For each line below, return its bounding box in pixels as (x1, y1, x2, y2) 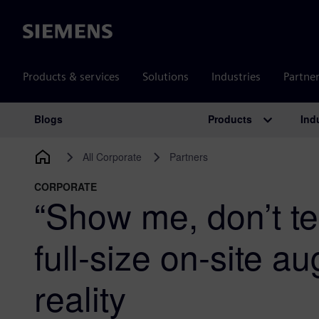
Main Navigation (11, 117, 187, 151)
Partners (169, 150, 208, 164)
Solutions (142, 70, 189, 83)
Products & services (23, 70, 120, 83)
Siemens (23, 25, 64, 39)
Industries (211, 70, 261, 83)
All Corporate (83, 150, 142, 164)
